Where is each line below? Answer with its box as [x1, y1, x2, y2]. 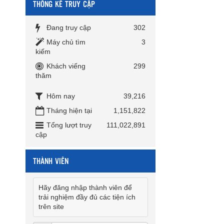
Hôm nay [46, 92, 75, 100]
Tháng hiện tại [46, 106, 92, 115]
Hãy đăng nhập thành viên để [38, 183, 132, 192]
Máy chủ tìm [46, 38, 85, 46]
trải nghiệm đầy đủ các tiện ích [38, 193, 135, 201]
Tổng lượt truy [46, 121, 91, 129]
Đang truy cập [46, 23, 91, 32]
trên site [38, 202, 64, 211]
